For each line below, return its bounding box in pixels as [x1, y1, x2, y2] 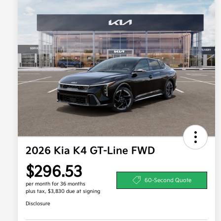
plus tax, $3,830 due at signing [26, 188, 100, 195]
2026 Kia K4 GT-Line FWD [26, 145, 155, 157]
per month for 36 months [26, 181, 85, 187]
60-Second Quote [144, 177, 191, 184]
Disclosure [26, 201, 50, 207]
